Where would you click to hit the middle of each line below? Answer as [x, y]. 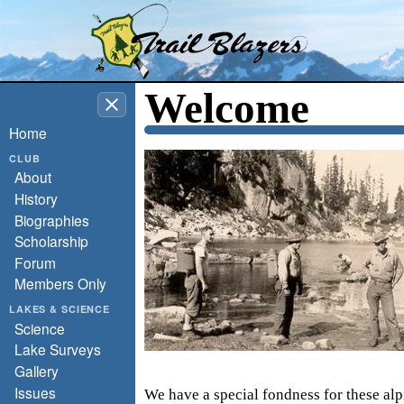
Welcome [227, 108]
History [36, 198]
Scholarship [51, 241]
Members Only [60, 284]
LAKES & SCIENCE [60, 309]
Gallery [36, 370]
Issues [35, 392]
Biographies [51, 220]
